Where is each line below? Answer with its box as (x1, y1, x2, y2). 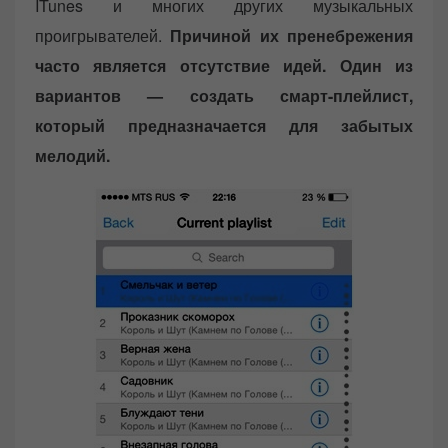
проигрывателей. (35, 24, 171, 48)
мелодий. (35, 144, 110, 168)
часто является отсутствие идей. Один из (35, 54, 413, 78)
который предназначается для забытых (35, 114, 413, 138)
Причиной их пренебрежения (170, 24, 414, 48)
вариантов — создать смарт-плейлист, (35, 84, 413, 108)
